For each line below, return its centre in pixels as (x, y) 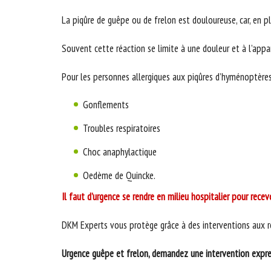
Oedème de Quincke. (119, 175)
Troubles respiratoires (122, 128)
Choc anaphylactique (120, 152)
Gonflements (106, 104)
